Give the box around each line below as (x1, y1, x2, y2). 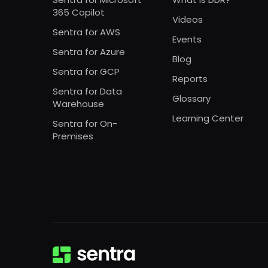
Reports (172, 72, 208, 85)
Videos (172, 13, 203, 26)
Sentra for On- (53, 117, 117, 130)
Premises (53, 129, 93, 142)
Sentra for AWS (53, 25, 120, 38)
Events (172, 32, 202, 45)
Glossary (172, 92, 211, 105)
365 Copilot (53, 5, 105, 19)
